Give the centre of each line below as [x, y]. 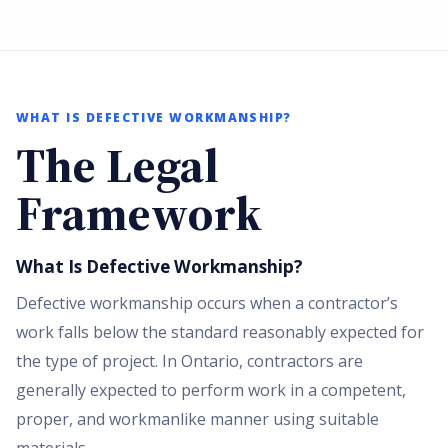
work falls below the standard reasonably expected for [220, 331]
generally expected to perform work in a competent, [211, 389]
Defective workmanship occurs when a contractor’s [207, 302]
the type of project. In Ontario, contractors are [189, 360]
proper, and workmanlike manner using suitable [197, 418]
